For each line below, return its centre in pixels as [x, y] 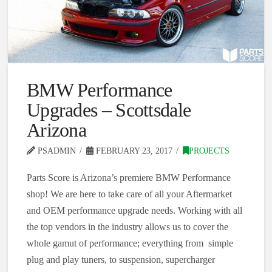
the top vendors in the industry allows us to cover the [127, 227]
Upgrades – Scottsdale [109, 110]
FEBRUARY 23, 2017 [133, 151]
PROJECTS [209, 151]
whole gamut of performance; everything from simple [130, 243]
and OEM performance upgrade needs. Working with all [134, 211]
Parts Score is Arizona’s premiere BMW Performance [128, 178]
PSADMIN [55, 151]
